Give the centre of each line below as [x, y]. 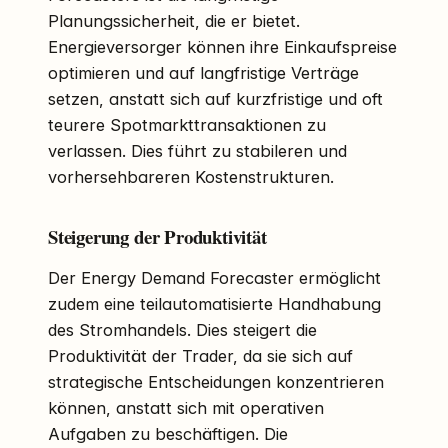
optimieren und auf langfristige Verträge [203, 73]
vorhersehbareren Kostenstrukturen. [191, 177]
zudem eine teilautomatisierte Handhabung [214, 303]
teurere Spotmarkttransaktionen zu [187, 125]
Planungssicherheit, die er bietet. [174, 21]
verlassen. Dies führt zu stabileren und [197, 151]
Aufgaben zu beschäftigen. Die [168, 433]
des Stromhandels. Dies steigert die [182, 329]
